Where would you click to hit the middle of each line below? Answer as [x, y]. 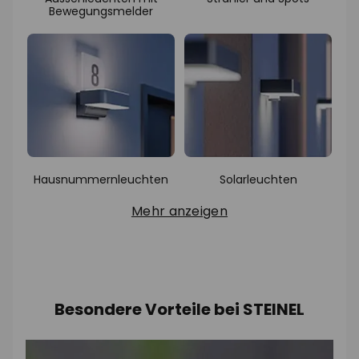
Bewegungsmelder [101, 12]
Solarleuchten [258, 180]
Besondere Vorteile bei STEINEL [179, 310]
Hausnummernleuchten [101, 180]
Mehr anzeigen [179, 212]
